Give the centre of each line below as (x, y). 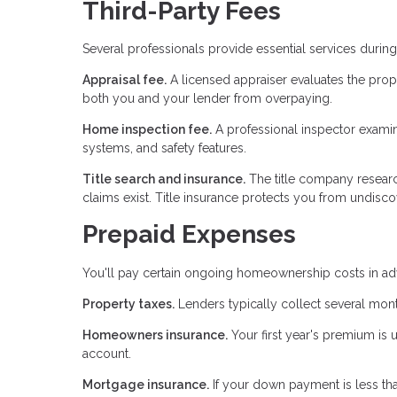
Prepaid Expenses (189, 235)
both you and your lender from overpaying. (207, 99)
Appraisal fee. (125, 80)
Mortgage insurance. (146, 385)
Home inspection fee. (147, 130)
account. (107, 354)
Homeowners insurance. (155, 335)
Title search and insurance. (164, 179)
